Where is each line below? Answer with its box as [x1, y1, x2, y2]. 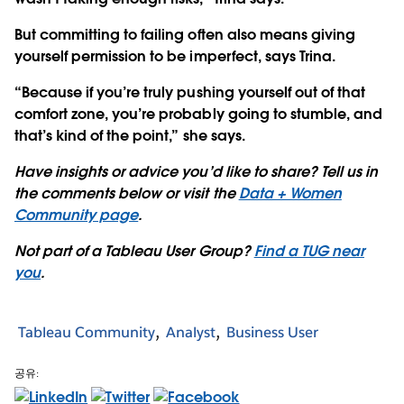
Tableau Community [18, 323, 155, 343]
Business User [226, 323, 318, 343]
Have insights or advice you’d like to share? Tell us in [14, 161, 379, 181]
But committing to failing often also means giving [14, 24, 355, 44]
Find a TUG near [253, 241, 364, 261]
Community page [14, 205, 139, 225]
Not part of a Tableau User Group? [14, 241, 254, 261]
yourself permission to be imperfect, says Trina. [14, 46, 335, 66]
